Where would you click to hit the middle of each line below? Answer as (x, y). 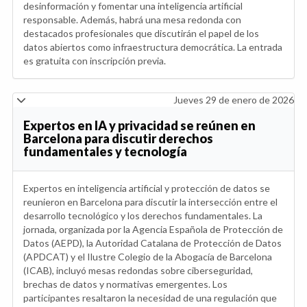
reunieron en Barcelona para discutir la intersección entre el (150, 201)
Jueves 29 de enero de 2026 (234, 99)
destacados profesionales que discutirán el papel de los (141, 33)
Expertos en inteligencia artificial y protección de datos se (147, 188)
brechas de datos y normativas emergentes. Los (125, 284)
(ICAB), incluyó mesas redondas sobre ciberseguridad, (138, 270)
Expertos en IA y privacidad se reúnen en (139, 125)
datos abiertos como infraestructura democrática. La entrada (153, 47)
